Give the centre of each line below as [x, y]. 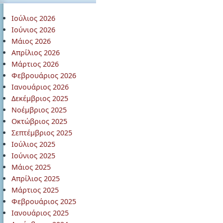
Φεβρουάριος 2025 [44, 201]
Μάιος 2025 [31, 167]
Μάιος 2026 [31, 41]
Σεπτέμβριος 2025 [42, 133]
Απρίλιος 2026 [36, 53]
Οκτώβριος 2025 [39, 121]
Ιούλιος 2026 [33, 18]
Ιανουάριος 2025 [40, 213]
